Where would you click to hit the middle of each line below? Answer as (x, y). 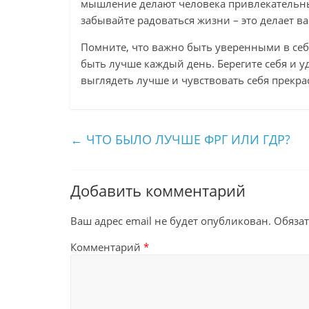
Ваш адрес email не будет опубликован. (171, 221)
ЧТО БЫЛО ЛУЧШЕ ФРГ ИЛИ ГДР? (187, 139)
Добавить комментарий (158, 190)
